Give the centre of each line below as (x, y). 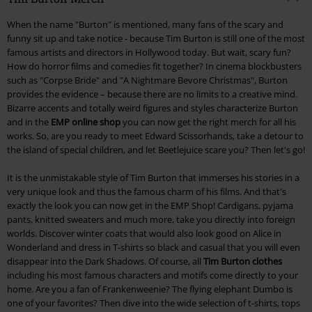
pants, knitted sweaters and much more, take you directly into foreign (151, 220)
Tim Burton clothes (243, 262)
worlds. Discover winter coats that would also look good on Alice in (144, 234)
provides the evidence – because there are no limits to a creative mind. (152, 94)
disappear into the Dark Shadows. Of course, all (105, 262)
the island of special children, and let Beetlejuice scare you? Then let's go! (156, 150)
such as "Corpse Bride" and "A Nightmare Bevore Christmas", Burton (147, 80)
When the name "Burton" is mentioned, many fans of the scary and (145, 25)
